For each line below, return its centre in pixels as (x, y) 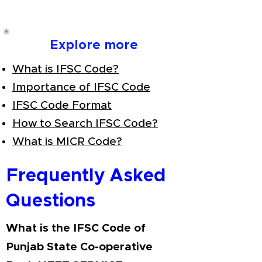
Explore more (94, 46)
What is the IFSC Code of (76, 228)
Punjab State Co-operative (79, 247)
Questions (51, 201)
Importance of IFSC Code (81, 87)
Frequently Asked (86, 176)
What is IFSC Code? (65, 69)
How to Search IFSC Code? (85, 124)
